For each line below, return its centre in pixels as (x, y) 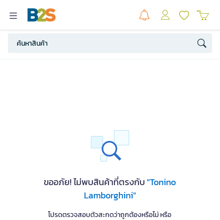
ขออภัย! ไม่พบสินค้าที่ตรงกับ (96, 182)
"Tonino (162, 182)
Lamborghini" (110, 195)
